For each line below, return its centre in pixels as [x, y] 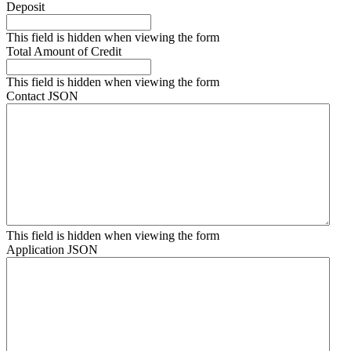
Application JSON [52, 249]
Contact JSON [42, 96]
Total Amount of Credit [64, 51]
